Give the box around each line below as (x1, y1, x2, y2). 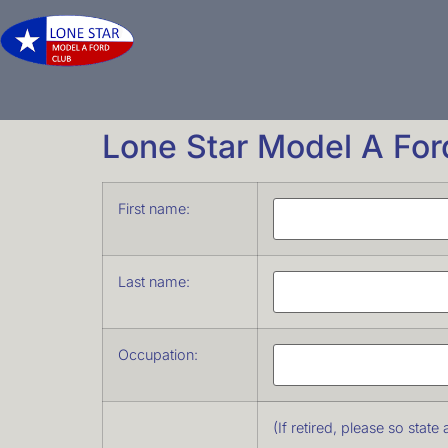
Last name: (118, 273, 190, 290)
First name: (118, 200, 190, 217)
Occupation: (118, 346, 198, 363)
